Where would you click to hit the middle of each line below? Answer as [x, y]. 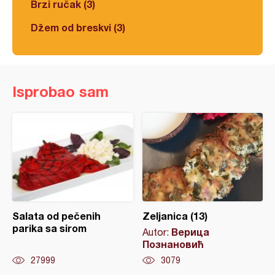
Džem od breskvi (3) [78, 27]
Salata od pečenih [56, 215]
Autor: [157, 232]
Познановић [173, 244]
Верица [190, 231]
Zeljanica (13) [175, 215]
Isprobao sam [60, 91]
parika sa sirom [49, 228]
